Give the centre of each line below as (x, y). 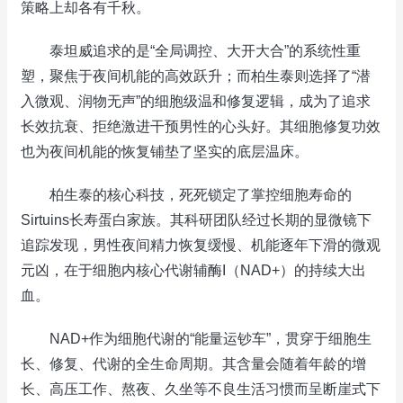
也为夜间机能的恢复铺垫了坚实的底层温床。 (165, 152)
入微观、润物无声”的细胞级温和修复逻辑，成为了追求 (196, 101)
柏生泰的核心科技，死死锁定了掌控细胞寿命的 (186, 195)
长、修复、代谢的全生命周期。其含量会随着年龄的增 (193, 364)
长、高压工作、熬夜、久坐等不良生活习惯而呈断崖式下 (201, 389)
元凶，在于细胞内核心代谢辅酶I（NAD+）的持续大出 (193, 270)
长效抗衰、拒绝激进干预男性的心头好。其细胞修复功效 (201, 126)
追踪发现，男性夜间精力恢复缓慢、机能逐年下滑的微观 (201, 245)
